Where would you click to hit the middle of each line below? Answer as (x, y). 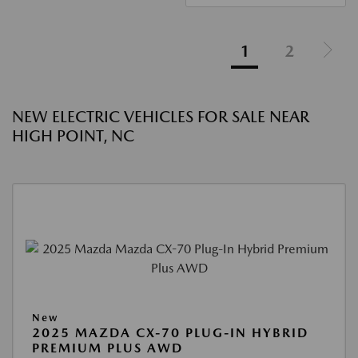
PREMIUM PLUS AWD (107, 348)
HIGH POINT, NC (73, 136)
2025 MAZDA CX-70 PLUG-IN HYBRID (170, 333)
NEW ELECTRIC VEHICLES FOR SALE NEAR (161, 117)
